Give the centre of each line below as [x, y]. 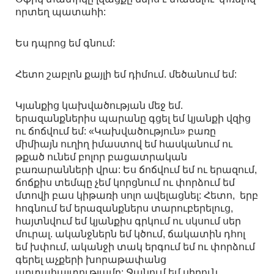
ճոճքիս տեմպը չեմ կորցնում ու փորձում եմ [125, 183]
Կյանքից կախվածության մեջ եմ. [99, 106]
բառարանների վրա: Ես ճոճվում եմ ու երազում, [136, 170]
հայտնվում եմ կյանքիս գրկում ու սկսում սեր [128, 221]
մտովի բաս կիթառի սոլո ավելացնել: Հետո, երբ [137, 196]
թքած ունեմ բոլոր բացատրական [101, 157]
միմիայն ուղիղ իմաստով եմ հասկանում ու [124, 144]
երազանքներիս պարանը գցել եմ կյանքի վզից [133, 119]
